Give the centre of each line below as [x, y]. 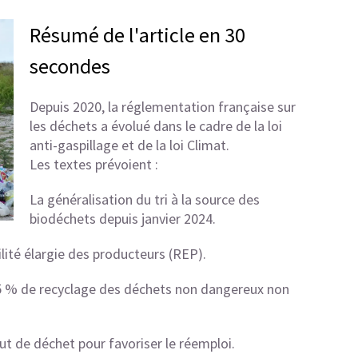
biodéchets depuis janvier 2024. [122, 219]
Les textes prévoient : [93, 164]
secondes [70, 66]
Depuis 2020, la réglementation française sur [162, 107]
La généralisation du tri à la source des [144, 199]
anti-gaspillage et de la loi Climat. [129, 145]
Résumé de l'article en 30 [137, 35]
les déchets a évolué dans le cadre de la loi [155, 126]
